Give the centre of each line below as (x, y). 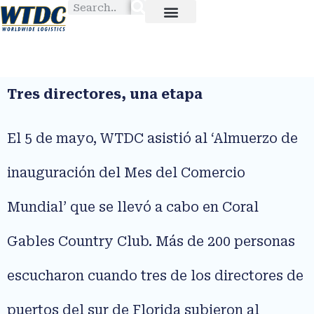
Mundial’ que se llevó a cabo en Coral (133, 207)
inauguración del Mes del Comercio (126, 173)
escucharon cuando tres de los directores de (155, 276)
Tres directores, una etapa (105, 94)
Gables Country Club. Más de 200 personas (151, 242)
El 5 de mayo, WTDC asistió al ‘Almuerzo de (152, 139)
